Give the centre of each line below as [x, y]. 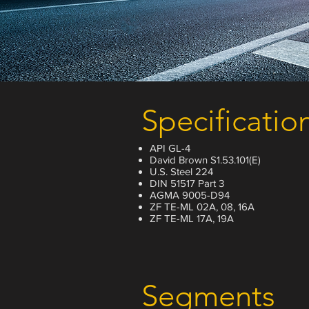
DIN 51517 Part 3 [187, 183]
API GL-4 [170, 148]
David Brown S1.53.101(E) [205, 160]
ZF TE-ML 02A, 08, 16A [202, 207]
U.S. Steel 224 [181, 171]
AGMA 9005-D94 [190, 195]
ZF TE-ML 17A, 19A [192, 218]
